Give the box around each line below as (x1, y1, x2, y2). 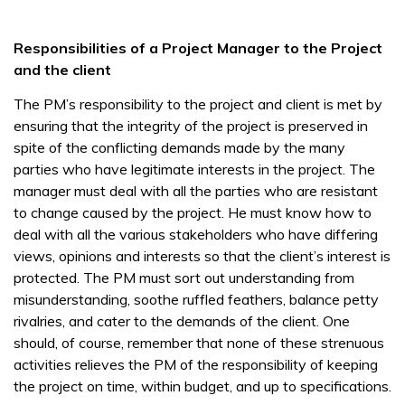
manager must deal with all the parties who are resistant (14, 182, 378, 200)
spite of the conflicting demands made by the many (14, 138, 345, 156)
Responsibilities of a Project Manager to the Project (14, 39, 382, 57)
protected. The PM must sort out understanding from (14, 268, 354, 287)
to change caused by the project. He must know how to (14, 203, 372, 221)
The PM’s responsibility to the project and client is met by (14, 95, 382, 113)
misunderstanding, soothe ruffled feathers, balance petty (14, 290, 379, 308)
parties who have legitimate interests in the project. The (14, 160, 375, 178)
